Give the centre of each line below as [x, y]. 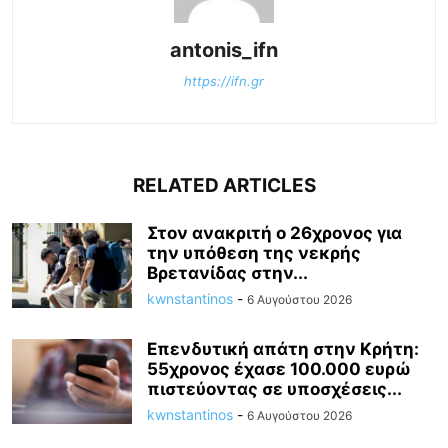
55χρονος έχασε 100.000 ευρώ [279, 369]
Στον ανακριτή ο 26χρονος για [274, 233]
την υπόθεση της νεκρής [254, 253]
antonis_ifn [224, 50]
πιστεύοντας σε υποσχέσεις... [274, 389]
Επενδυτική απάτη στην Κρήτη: [283, 349]
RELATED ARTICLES [224, 186]
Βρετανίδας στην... [227, 273]
